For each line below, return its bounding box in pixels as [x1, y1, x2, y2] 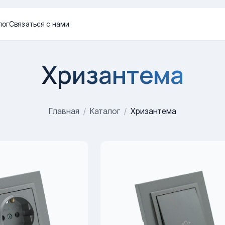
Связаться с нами [9, 20, 70, 28]
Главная [49, 106, 79, 116]
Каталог [90, 106, 120, 116]
